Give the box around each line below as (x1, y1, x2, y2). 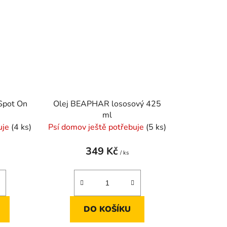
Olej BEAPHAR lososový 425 (53, 98, 162, 109)
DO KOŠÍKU (84, 203, 131, 215)
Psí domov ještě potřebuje (48, 121, 146, 133)
